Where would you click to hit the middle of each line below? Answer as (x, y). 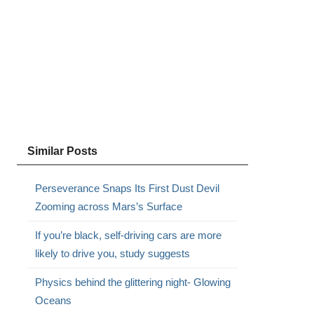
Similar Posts (62, 151)
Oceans (53, 300)
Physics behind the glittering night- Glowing (132, 282)
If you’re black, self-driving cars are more (128, 235)
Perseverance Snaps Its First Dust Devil (127, 188)
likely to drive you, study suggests (112, 253)
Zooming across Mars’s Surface (108, 206)
